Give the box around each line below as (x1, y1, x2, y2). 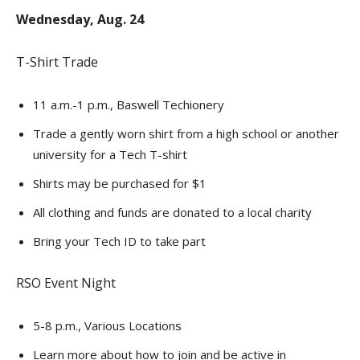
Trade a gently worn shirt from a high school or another (33, 125, 339, 141)
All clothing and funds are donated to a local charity (33, 204, 312, 220)
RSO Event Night (16, 274, 116, 292)
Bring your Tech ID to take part (33, 233, 206, 249)
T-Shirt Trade (16, 53, 98, 71)
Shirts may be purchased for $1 (33, 175, 207, 191)
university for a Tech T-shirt (33, 146, 187, 162)
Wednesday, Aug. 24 (16, 10, 144, 28)
